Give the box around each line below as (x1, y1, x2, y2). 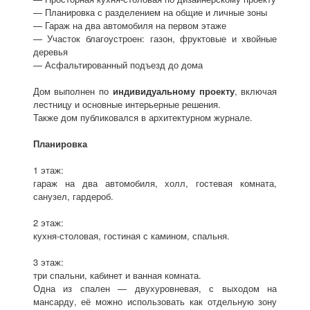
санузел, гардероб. (33, 190, 113, 203)
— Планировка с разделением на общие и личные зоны (33, 6, 267, 19)
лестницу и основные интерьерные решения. (33, 98, 221, 111)
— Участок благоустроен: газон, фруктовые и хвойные (33, 32, 277, 46)
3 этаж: (33, 255, 64, 269)
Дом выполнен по (33, 84, 113, 98)
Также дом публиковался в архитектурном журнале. (33, 111, 253, 125)
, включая (234, 84, 277, 98)
